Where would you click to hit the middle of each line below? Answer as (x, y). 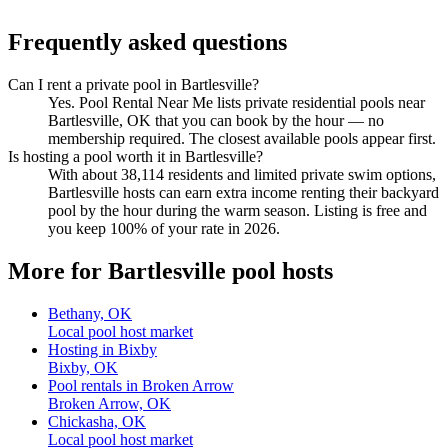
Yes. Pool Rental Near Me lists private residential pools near (236, 103)
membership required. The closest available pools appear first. (242, 139)
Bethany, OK (90, 313)
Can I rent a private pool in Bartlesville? (133, 85)
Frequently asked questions (147, 42)
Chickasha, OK (97, 421)
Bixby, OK (83, 367)
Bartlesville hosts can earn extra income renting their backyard (243, 193)
